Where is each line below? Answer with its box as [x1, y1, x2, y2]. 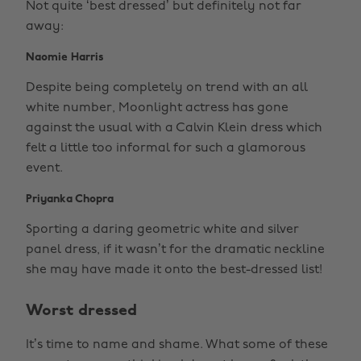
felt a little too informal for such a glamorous [26, 142, 305, 155]
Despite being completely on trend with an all [26, 81, 308, 94]
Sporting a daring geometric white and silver [26, 223, 299, 236]
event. [26, 162, 63, 175]
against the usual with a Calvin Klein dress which [26, 122, 322, 135]
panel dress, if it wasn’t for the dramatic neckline [26, 243, 325, 256]
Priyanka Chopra [26, 193, 114, 205]
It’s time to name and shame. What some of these [26, 338, 328, 351]
